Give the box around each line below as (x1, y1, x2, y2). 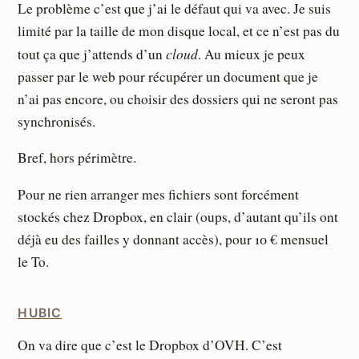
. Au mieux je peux (198, 44, 306, 63)
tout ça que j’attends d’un (18, 44, 167, 63)
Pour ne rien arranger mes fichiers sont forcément (18, 184, 300, 204)
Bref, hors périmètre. (18, 148, 137, 167)
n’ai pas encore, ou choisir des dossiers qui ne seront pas (18, 89, 339, 108)
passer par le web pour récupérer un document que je (18, 67, 319, 86)
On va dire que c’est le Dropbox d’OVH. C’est (18, 336, 283, 355)
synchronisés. (18, 111, 96, 131)
